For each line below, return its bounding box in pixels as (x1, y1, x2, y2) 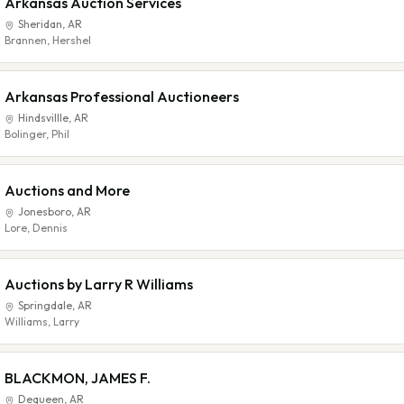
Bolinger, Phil (5, 127, 69, 141)
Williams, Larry (5, 315, 79, 328)
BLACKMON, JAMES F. (5, 369, 151, 387)
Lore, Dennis (5, 221, 68, 234)
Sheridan (18, 17, 62, 31)
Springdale (18, 298, 72, 312)
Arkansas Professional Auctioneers (5, 87, 239, 106)
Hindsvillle (18, 111, 69, 124)
